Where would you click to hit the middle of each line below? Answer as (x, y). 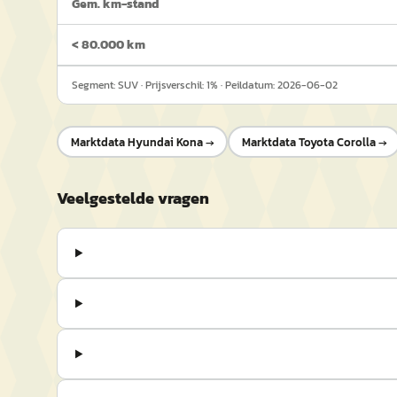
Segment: (95, 85)
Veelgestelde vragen (133, 198)
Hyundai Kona (165, 142)
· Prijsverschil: (172, 85)
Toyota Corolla (337, 142)
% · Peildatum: (244, 85)
